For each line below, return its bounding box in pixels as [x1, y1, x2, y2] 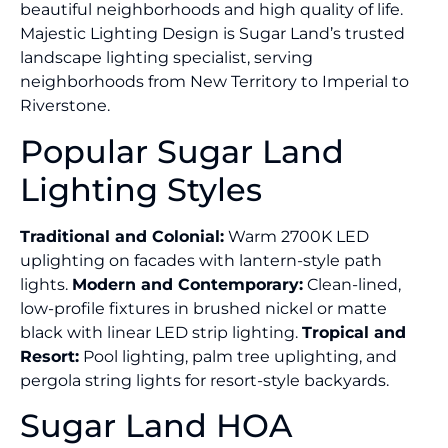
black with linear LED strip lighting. [20, 322, 302, 342]
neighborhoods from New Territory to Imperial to [20, 72, 409, 92]
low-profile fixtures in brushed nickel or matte [20, 298, 387, 318]
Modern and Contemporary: [72, 274, 303, 294]
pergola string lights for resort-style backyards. [20, 370, 389, 390]
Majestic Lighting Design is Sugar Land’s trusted [20, 24, 405, 44]
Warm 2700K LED [224, 226, 369, 246]
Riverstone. [20, 96, 110, 116]
